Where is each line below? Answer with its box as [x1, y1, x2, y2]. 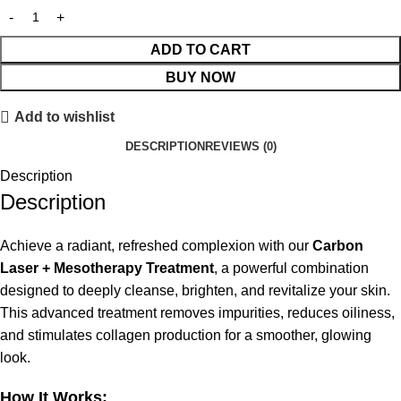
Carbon [312, 238, 363, 254]
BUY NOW [166, 70, 235, 86]
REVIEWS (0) [204, 139, 277, 153]
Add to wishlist [14, 109, 115, 125]
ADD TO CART [150, 42, 251, 58]
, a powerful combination [214, 260, 369, 277]
